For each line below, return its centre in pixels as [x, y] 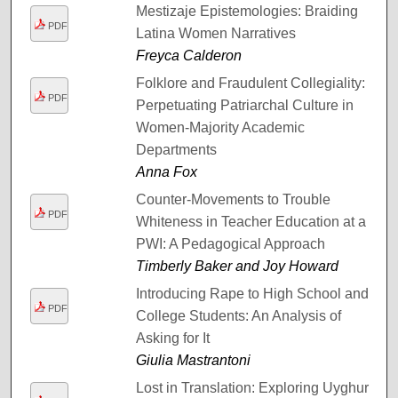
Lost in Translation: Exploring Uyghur [252, 387]
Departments [176, 149]
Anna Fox [166, 171]
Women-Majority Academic [220, 127]
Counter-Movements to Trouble [233, 199]
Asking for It [172, 338]
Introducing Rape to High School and [252, 293]
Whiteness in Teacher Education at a [251, 221]
